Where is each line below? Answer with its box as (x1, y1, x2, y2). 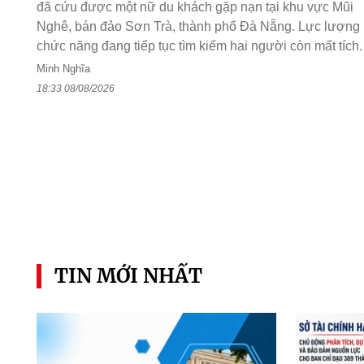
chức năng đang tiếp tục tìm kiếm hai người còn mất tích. (36, 39, 362, 54)
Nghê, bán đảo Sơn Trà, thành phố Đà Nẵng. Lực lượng (36, 19, 360, 34)
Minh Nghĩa (36, 63, 90, 76)
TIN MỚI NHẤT (54, 262, 202, 288)
